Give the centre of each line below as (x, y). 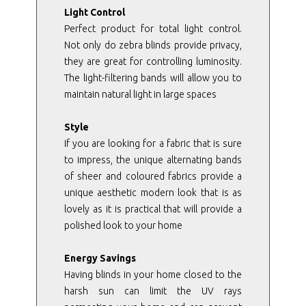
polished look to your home (123, 225)
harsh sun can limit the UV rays (153, 291)
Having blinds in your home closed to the (153, 274)
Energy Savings (100, 258)
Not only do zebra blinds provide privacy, (153, 45)
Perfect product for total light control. (153, 28)
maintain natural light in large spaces (140, 94)
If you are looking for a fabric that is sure (153, 143)
